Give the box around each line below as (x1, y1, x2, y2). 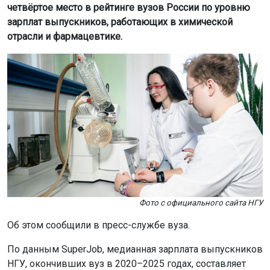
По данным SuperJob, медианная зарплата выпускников (7, 243, 263, 255)
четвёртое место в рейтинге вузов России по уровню (7, 1, 250, 13)
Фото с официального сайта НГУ (139, 198, 263, 207)
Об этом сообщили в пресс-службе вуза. (7, 219, 190, 231)
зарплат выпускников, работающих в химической (7, 16, 233, 28)
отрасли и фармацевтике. (7, 30, 122, 42)
